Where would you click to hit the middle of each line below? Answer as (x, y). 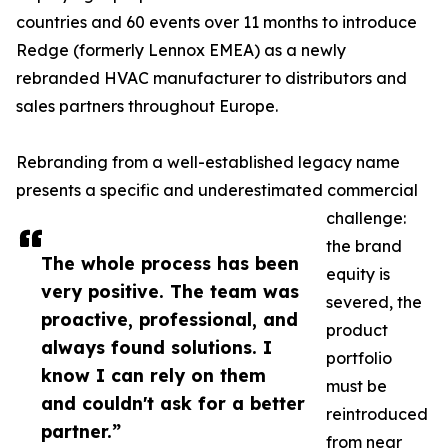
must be (356, 385)
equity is (358, 273)
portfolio (359, 357)
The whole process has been (170, 262)
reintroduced (377, 413)
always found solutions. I (156, 346)
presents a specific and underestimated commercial (217, 189)
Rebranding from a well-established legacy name (208, 161)
